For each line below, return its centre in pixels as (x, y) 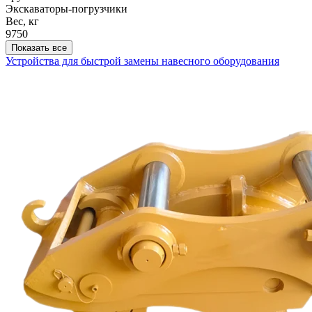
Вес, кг (22, 22)
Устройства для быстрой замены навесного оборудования (142, 61)
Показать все (39, 48)
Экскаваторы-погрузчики (67, 9)
